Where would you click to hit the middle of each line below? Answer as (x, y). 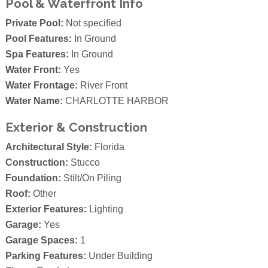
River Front (102, 86)
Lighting (105, 209)
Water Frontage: (41, 86)
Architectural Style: (48, 147)
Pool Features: (38, 39)
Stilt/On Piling (91, 178)
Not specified (92, 23)
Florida (108, 147)
